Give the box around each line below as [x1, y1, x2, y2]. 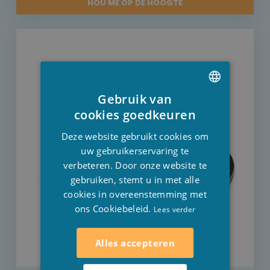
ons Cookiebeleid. [74, 202, 151, 215]
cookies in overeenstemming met [63, 187, 207, 200]
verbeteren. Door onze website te [63, 159, 207, 171]
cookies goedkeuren [74, 106, 196, 123]
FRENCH [184, 123, 210, 133]
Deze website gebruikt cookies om [61, 130, 209, 142]
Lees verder [154, 204, 196, 215]
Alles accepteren [95, 236, 175, 249]
